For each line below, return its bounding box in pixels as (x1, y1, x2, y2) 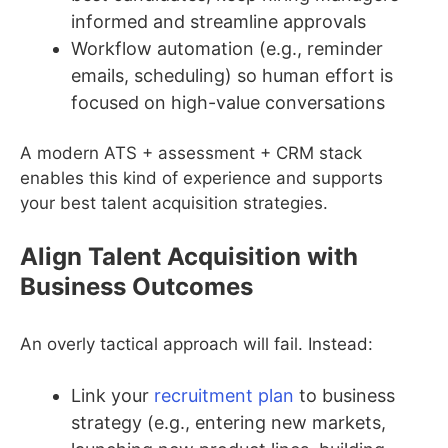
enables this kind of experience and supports (20, 168, 383, 189)
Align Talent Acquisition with (20, 241, 358, 271)
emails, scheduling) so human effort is (71, 64, 393, 86)
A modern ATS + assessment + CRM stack (20, 143, 362, 164)
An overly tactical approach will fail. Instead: (20, 333, 373, 354)
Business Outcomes (20, 271, 253, 301)
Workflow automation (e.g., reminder (71, 37, 383, 59)
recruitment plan (154, 385, 294, 407)
